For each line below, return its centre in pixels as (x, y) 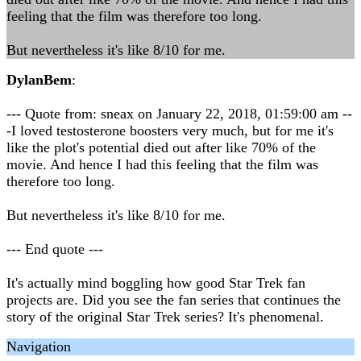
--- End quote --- (55, 249)
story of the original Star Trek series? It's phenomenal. (165, 317)
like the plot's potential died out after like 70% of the (161, 147)
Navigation (39, 346)
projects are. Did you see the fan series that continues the (174, 300)
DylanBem (39, 80)
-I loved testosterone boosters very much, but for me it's (170, 131)
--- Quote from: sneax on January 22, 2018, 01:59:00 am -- (179, 114)
